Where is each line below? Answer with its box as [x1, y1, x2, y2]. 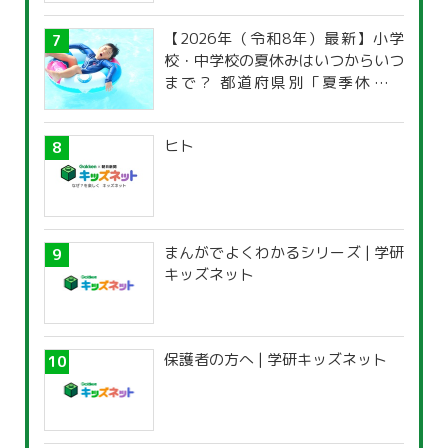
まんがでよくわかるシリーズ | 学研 [164, 242, 404, 264]
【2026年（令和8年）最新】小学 [164, 28, 404, 50]
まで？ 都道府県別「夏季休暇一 [164, 72, 404, 94]
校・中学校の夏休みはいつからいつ [164, 50, 404, 72]
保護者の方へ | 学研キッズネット [164, 349, 387, 371]
